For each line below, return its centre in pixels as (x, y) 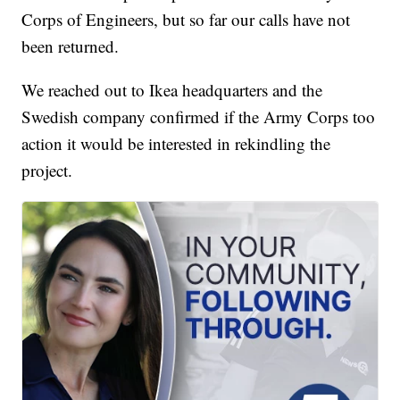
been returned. (71, 46)
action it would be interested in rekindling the (176, 144)
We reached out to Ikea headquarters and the (172, 90)
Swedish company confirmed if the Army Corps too (199, 117)
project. (47, 171)
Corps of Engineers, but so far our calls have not (186, 20)
